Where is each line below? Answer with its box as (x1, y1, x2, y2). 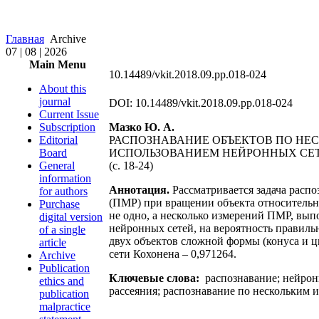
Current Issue (39, 108, 99, 120)
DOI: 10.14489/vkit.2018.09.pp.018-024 (109, 97, 293, 109)
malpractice (39, 300, 90, 313)
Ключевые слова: (109, 272, 202, 284)
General (39, 159, 75, 172)
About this (39, 83, 86, 95)
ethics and (39, 275, 84, 287)
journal (39, 95, 70, 108)
